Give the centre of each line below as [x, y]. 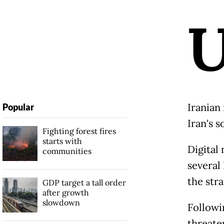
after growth [65, 193]
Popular [18, 107]
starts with [62, 141]
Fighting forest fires [79, 131]
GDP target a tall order [84, 183]
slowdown [61, 203]
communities [67, 151]
